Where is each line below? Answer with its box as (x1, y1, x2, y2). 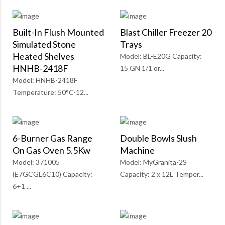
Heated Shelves (13, 51, 74, 62)
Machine (120, 145, 155, 156)
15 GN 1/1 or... (120, 64, 164, 73)
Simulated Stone (13, 39, 76, 50)
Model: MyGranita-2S (120, 158, 187, 167)
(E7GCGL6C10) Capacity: (13, 170, 92, 179)
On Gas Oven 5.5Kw (13, 145, 90, 156)
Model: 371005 (13, 158, 60, 167)
